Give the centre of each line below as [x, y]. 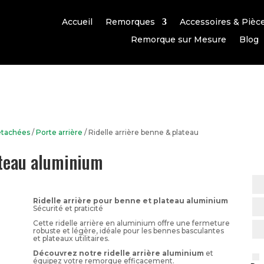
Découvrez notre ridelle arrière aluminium [118, 253]
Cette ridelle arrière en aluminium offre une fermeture [131, 223]
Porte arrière [60, 132]
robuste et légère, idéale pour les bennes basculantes [128, 230]
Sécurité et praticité [68, 208]
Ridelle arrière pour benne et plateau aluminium [130, 200]
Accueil [77, 22]
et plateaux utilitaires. [71, 238]
